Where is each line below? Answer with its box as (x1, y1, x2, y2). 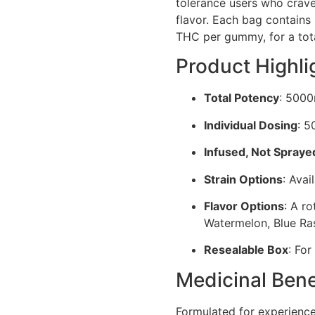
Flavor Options (204, 198, 285, 213)
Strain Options (204, 172, 283, 186)
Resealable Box (204, 243, 289, 257)
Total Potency (204, 91, 280, 105)
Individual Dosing (204, 117, 298, 132)
